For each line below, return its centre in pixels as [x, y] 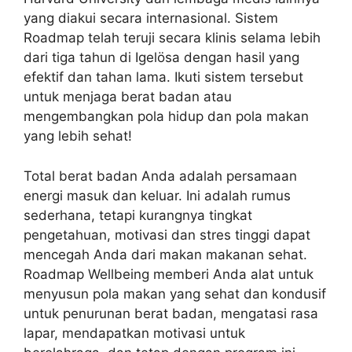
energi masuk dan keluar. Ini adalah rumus [157, 195]
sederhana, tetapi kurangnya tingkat [138, 215]
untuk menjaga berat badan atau [128, 97]
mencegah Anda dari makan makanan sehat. [165, 254]
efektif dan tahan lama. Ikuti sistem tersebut [163, 77]
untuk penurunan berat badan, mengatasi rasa [171, 313]
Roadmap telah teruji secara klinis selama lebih [172, 38]
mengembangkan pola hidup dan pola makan [166, 116]
